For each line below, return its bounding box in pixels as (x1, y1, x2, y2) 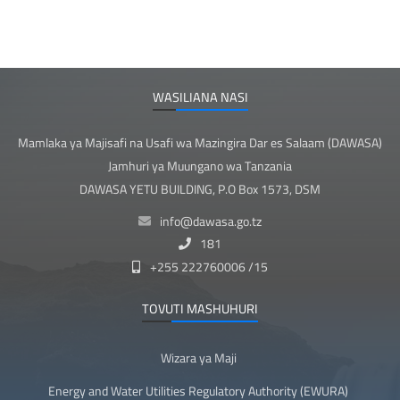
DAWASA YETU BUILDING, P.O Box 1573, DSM (79, 177, 321, 201)
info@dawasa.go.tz (160, 209, 262, 233)
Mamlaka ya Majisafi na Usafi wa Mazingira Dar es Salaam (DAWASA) (18, 131, 382, 155)
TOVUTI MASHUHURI (142, 296, 258, 321)
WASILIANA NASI (152, 84, 248, 109)
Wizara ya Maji (160, 346, 237, 371)
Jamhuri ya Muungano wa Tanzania (108, 154, 292, 178)
